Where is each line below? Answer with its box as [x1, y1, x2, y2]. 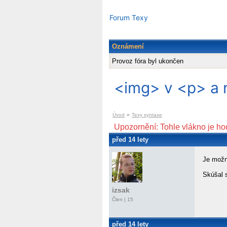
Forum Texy [109, 13, 148, 22]
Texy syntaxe [132, 112, 162, 118]
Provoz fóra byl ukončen [112, 57, 183, 65]
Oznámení [112, 43, 144, 51]
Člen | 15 [112, 197, 133, 203]
